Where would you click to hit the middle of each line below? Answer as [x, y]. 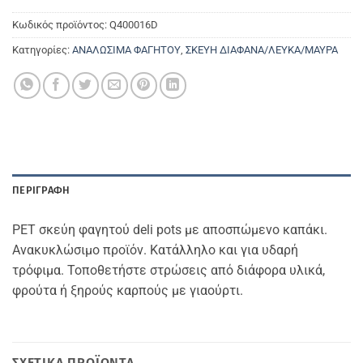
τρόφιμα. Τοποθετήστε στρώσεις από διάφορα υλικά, [169, 271]
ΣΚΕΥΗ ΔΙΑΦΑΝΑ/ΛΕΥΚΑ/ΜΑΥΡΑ [262, 49]
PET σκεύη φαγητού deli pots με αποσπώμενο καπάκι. [170, 230]
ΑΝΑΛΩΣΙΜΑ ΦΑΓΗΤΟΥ [126, 49]
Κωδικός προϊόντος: [61, 24]
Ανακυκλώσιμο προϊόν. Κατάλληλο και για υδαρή [155, 250]
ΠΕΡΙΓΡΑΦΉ [41, 190]
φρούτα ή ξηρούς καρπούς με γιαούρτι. [128, 291]
